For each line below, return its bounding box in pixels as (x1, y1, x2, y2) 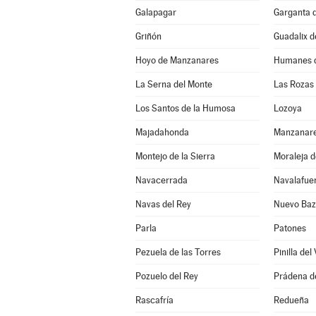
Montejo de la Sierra (135, 151, 215, 162)
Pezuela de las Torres (135, 247, 221, 257)
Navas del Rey (135, 199, 191, 209)
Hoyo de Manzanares (135, 55, 219, 66)
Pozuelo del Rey (135, 271, 198, 281)
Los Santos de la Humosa (135, 103, 236, 114)
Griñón (135, 31, 162, 42)
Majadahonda (135, 127, 189, 138)
